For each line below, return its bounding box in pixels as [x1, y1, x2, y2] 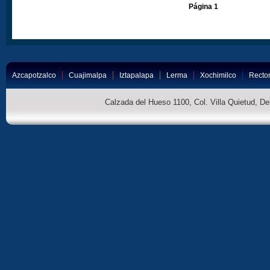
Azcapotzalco [12, 71, 56, 80]
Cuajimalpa [69, 71, 107, 80]
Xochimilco [200, 71, 236, 80]
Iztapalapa [119, 71, 154, 80]
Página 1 [189, 2, 218, 11]
